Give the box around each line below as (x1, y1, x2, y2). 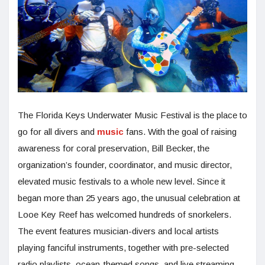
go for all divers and (18, 127, 97, 137)
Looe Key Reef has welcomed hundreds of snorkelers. (18, 209, 231, 220)
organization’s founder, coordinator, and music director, (18, 160, 232, 170)
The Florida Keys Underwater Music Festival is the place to (18, 110, 247, 121)
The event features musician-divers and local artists (18, 226, 219, 237)
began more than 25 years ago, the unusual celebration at (18, 193, 240, 203)
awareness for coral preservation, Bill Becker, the (18, 143, 209, 154)
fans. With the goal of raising (124, 127, 237, 137)
